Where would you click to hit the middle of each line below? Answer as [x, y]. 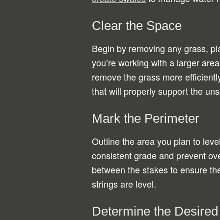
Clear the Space [137, 26]
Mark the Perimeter [146, 118]
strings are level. [124, 184]
